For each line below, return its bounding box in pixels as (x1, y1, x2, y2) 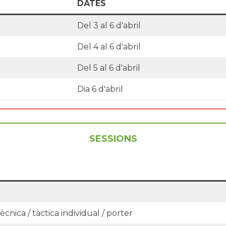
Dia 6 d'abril (77, 84, 123, 94)
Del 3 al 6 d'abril (77, 20, 141, 30)
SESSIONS (89, 133, 137, 144)
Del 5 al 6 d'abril (77, 63, 140, 73)
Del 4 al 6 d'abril (77, 41, 141, 51)
